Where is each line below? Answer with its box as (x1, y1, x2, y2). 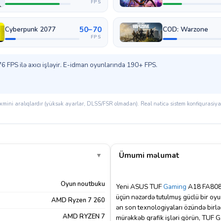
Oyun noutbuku (61, 180, 105, 188)
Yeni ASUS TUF (116, 182, 163, 191)
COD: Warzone (163, 25, 208, 34)
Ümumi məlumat (119, 150, 180, 160)
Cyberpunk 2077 (4, 25, 56, 34)
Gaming (163, 182, 186, 191)
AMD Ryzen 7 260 (51, 196, 105, 205)
